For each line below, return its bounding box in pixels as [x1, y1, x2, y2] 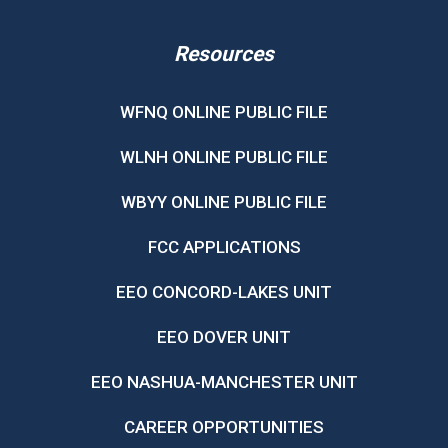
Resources [174, 42, 274, 67]
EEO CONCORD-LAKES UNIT [116, 282, 332, 303]
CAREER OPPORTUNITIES [124, 417, 324, 438]
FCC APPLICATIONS [147, 237, 301, 258]
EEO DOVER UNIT [157, 327, 291, 348]
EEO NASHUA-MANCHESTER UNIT [90, 372, 358, 393]
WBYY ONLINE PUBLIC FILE [121, 192, 327, 213]
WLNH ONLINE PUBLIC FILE [120, 147, 328, 168]
